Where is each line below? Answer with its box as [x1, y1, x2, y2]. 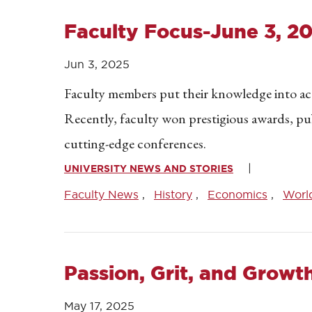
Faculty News [64, 188, 139, 201]
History [154, 188, 192, 201]
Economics [208, 188, 267, 201]
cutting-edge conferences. [64, 134, 206, 153]
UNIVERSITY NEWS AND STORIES [64, 163, 233, 174]
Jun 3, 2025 [64, 58, 130, 70]
